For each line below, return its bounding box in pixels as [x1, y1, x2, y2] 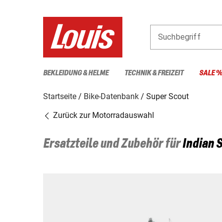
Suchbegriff [158, 32, 201, 42]
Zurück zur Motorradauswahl [51, 110, 154, 120]
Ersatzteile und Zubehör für [43, 137, 182, 151]
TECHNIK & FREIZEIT [124, 68, 183, 77]
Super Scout [146, 91, 189, 101]
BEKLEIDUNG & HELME [43, 68, 109, 77]
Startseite [43, 91, 76, 101]
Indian [182, 137, 214, 151]
